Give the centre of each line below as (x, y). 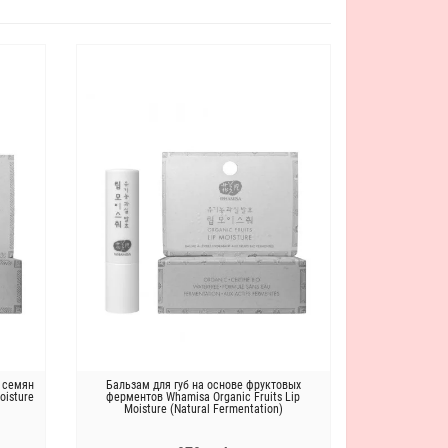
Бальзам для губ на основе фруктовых (203, 385)
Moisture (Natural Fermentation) (203, 409)
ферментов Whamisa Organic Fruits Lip (203, 397)
